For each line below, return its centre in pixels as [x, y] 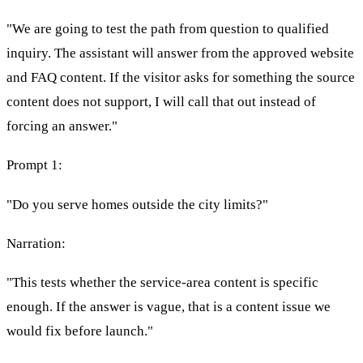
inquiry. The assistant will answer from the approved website [180, 53]
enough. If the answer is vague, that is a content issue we [169, 307]
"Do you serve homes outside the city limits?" [137, 204]
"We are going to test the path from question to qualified [168, 28]
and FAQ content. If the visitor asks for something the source [181, 77]
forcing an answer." [62, 126]
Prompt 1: [34, 165]
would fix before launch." [80, 331]
